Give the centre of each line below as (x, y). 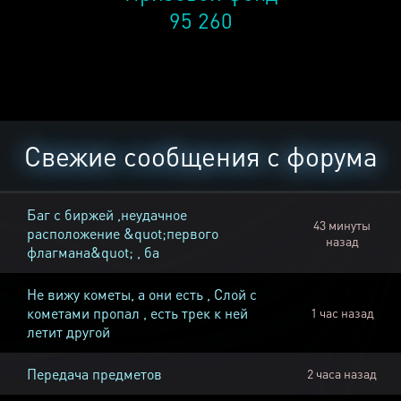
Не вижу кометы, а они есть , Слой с (142, 294)
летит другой (68, 332)
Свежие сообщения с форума (200, 156)
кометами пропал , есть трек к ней (137, 313)
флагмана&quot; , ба (93, 252)
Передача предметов (94, 374)
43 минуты (342, 225)
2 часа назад (342, 374)
